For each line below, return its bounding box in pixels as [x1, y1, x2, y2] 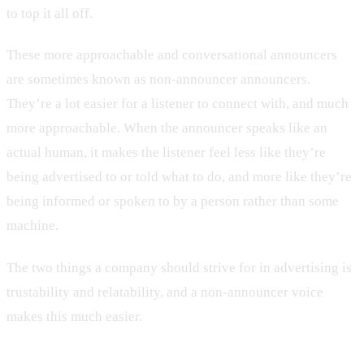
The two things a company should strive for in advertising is [6, 259, 352, 275]
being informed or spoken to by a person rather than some [6, 193, 339, 210]
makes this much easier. [6, 308, 142, 324]
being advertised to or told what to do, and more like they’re [6, 169, 352, 185]
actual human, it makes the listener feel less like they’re [6, 145, 326, 161]
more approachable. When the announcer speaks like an [6, 120, 327, 136]
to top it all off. [6, 5, 93, 21]
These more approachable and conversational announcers [6, 47, 337, 63]
